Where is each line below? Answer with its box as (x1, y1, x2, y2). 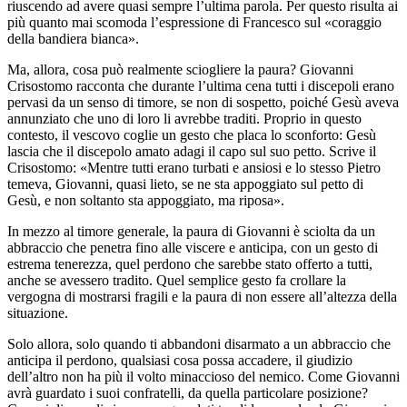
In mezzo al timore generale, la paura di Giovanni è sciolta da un (7, 223, 375, 239)
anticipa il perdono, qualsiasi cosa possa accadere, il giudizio (7, 352, 352, 368)
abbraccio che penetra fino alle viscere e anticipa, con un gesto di (7, 239, 378, 255)
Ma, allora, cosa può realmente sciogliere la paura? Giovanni (7, 61, 353, 77)
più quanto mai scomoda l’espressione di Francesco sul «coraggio (7, 14, 382, 30)
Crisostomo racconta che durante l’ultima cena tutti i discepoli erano (7, 77, 394, 94)
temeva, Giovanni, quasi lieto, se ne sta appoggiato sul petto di (7, 175, 363, 192)
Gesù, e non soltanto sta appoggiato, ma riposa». (7, 192, 284, 208)
